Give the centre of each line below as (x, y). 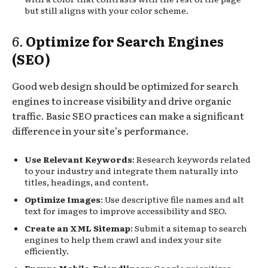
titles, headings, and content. (86, 182)
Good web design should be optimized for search (125, 85)
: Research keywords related (191, 159)
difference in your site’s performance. (100, 130)
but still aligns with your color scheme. (106, 10)
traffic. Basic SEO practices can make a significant (128, 115)
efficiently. (47, 250)
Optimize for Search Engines (125, 41)
